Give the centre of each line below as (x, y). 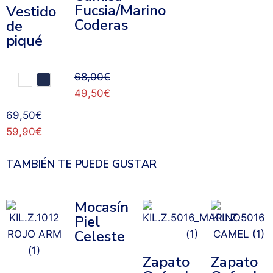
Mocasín (101, 207)
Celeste (100, 237)
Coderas (101, 25)
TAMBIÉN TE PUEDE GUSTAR (81, 164)
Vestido (31, 12)
